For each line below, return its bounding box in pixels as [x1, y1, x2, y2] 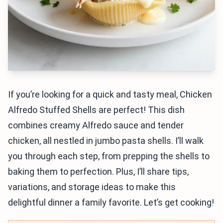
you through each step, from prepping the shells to [8, 151, 210, 161]
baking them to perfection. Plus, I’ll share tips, [8, 166, 189, 177]
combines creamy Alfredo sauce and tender [8, 120, 184, 130]
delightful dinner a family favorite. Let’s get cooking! [8, 197, 214, 208]
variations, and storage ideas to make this [8, 182, 176, 192]
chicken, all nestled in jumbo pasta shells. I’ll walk [8, 135, 204, 146]
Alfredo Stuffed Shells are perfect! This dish [8, 105, 185, 115]
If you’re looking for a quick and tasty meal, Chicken [8, 89, 212, 100]
